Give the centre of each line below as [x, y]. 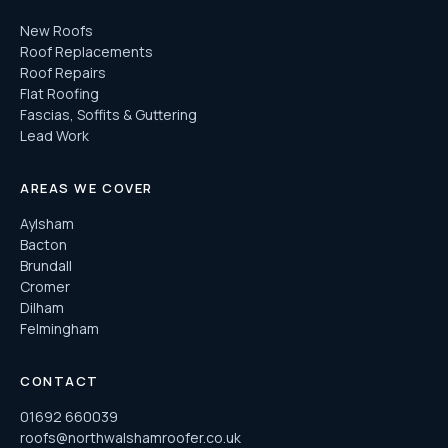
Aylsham [47, 223]
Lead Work [54, 135]
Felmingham [59, 328]
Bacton [43, 244]
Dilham [42, 307]
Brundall [46, 265]
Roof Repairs [63, 72]
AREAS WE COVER [86, 187]
